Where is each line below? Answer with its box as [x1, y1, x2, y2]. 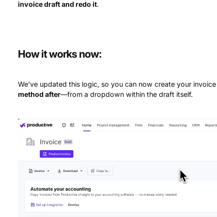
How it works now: [18, 47, 102, 60]
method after [18, 90, 61, 98]
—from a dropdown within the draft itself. [61, 90, 193, 98]
